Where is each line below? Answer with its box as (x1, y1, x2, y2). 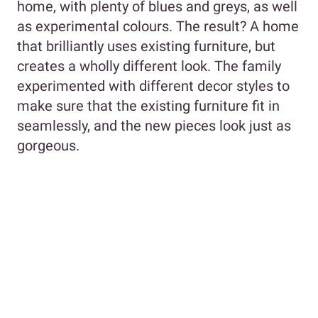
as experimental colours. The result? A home (17, 17, 299, 35)
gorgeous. (17, 136, 79, 154)
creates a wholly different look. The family (17, 57, 281, 75)
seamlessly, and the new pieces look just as (17, 116, 291, 134)
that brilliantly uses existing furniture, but (17, 37, 275, 55)
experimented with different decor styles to (17, 77, 290, 94)
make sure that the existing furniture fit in (17, 97, 280, 114)
